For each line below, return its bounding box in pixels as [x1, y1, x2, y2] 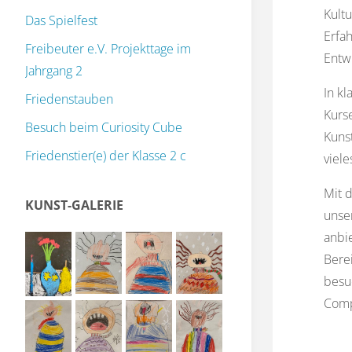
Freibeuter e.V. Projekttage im [25, 40, 191, 58]
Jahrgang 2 [25, 62, 82, 80]
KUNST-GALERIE [25, 196, 123, 214]
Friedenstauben [25, 90, 113, 108]
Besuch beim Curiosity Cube [25, 119, 182, 137]
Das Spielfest [25, 12, 97, 30]
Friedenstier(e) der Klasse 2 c [25, 147, 186, 165]
